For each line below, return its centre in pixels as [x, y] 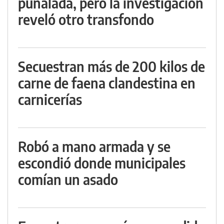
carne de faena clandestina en [107, 83]
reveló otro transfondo [86, 19]
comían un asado [68, 179]
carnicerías [50, 99]
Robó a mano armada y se [94, 146]
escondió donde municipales [102, 163]
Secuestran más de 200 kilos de [111, 66]
